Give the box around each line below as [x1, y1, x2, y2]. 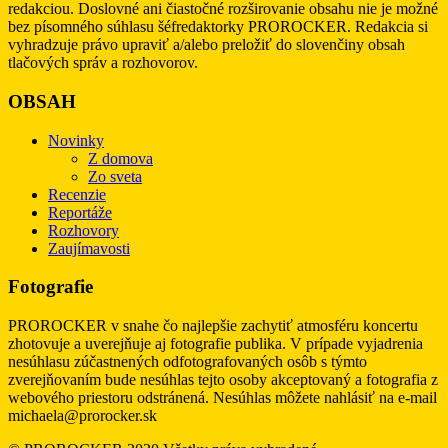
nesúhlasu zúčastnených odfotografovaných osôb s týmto [8, 353, 367, 371]
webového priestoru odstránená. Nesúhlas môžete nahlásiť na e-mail [8, 389, 437, 407]
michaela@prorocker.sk [8, 407, 157, 425]
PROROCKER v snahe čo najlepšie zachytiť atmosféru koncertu [8, 317, 418, 335]
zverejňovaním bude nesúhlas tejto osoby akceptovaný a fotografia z [8, 371, 438, 389]
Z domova [88, 149, 153, 167]
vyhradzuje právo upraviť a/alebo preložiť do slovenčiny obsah [8, 36, 405, 54]
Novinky [48, 131, 104, 149]
